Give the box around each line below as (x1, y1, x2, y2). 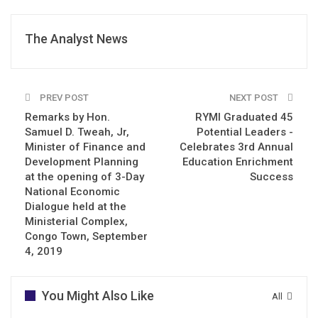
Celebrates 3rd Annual (180, 140, 293, 153)
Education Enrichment (182, 155, 293, 168)
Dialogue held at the (25, 199, 126, 213)
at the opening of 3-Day (25, 170, 144, 183)
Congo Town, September (25, 229, 148, 243)
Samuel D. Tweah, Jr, (25, 125, 129, 138)
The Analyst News (25, 31, 128, 46)
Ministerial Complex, (25, 214, 128, 228)
